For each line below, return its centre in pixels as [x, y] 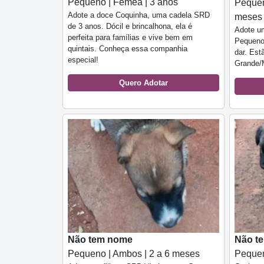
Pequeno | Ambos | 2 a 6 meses [134, 253]
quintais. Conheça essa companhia [128, 48]
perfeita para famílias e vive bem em [130, 37]
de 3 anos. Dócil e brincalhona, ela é [130, 26]
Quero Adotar [143, 82]
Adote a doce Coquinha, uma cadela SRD [139, 15]
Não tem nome [100, 239]
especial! [83, 60]
